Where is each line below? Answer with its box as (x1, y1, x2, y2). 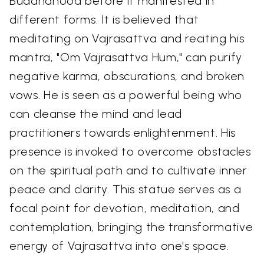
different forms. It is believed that (9, 12, 199, 27)
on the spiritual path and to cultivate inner (9, 163, 247, 178)
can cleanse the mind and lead (9, 107, 182, 121)
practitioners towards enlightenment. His (9, 126, 236, 140)
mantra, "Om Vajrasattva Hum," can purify (9, 50, 242, 65)
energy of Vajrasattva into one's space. (9, 239, 229, 253)
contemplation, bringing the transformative (9, 220, 253, 235)
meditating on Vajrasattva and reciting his (9, 31, 245, 46)
